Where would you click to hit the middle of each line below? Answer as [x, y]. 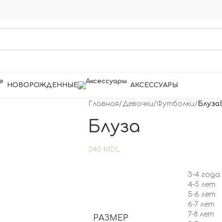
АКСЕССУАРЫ [154, 85]
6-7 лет [201, 204]
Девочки [138, 104]
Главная [103, 104]
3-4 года [204, 175]
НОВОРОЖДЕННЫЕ [42, 85]
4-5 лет [201, 185]
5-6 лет [201, 194]
